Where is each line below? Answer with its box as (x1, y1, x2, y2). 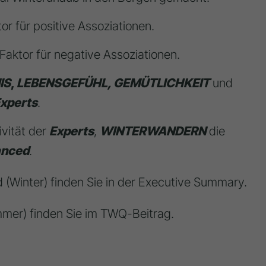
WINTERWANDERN (99, 123, 206, 139)
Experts (49, 123, 94, 139)
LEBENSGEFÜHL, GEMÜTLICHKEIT (16, 75, 210, 91)
